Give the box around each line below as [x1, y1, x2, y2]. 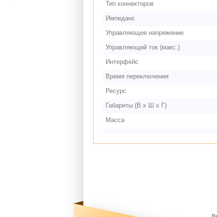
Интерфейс [106, 58, 139, 65]
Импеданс [106, 15, 135, 22]
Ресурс [106, 87, 126, 94]
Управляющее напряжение [106, 29, 184, 36]
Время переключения [106, 73, 169, 80]
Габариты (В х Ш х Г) [106, 102, 167, 109]
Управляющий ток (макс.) [106, 44, 180, 51]
